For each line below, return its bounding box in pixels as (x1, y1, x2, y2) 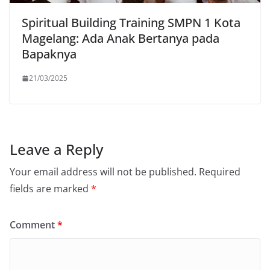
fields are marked (10, 182, 91, 196)
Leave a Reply (10, 139, 103, 160)
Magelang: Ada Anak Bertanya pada (22, 30, 219, 47)
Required (199, 165, 240, 179)
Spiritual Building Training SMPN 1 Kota (22, 14, 240, 31)
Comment (10, 218, 57, 232)
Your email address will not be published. (10, 165, 196, 179)
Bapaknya (22, 46, 77, 63)
